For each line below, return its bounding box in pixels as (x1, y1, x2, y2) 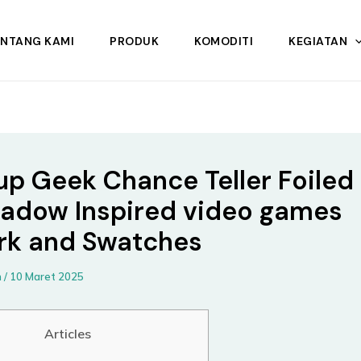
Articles (44, 326, 91, 342)
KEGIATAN (288, 33, 348, 48)
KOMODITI (194, 33, 254, 48)
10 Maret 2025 (10, 270, 84, 283)
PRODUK (110, 33, 160, 48)
